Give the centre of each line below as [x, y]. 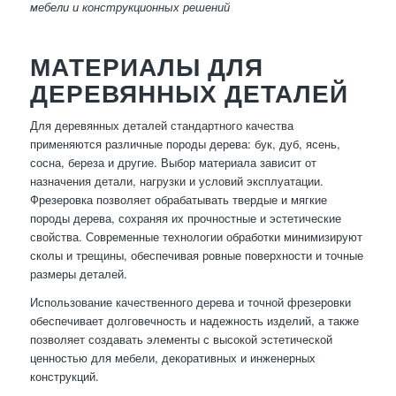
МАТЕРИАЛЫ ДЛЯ [146, 66]
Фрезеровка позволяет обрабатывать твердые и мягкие [178, 199]
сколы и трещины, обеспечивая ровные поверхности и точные [196, 255]
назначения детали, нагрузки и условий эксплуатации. [176, 180]
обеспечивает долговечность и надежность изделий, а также [194, 321]
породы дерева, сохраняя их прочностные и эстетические [185, 217]
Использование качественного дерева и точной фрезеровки [190, 302]
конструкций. [64, 377]
